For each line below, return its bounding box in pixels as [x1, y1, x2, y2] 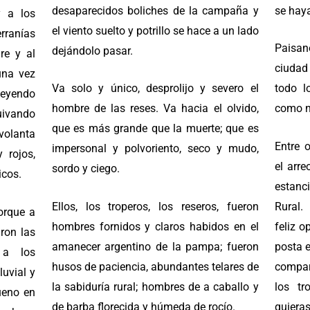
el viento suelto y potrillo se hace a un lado [51, 24, 259, 37]
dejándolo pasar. [51, 44, 133, 57]
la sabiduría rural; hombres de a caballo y [51, 280, 259, 293]
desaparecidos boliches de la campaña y [51, 3, 259, 17]
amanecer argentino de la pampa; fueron [51, 239, 259, 253]
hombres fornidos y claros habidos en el [51, 219, 259, 233]
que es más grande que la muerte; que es [51, 122, 259, 136]
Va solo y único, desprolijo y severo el [51, 82, 259, 95]
